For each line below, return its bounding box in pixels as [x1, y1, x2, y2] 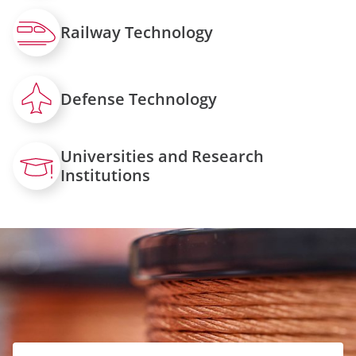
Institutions [60, 164, 150, 186]
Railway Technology [60, 21, 213, 43]
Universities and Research [60, 145, 264, 167]
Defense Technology [60, 88, 217, 110]
